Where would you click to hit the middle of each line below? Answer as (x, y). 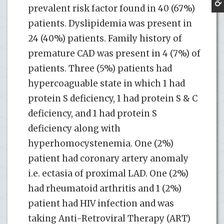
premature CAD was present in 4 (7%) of (114, 53)
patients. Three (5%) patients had (100, 68)
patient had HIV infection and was (101, 203)
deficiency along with (74, 128)
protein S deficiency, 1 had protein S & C (113, 98)
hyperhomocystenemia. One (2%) (101, 143)
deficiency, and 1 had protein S (92, 113)
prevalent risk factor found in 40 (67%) (111, 8)
